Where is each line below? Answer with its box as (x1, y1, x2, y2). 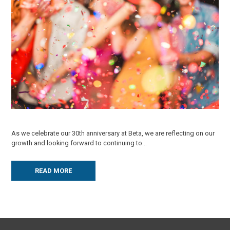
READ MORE (35, 167, 72, 175)
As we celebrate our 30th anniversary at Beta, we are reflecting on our (11, 129, 215, 137)
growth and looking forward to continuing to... (11, 139, 147, 147)
